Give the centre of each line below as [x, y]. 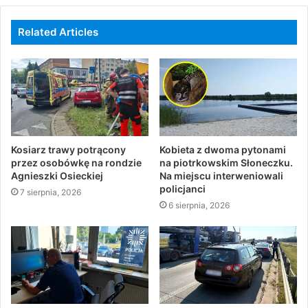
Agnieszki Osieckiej [57, 176]
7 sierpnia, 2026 [51, 192]
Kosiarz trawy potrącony [68, 150]
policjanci [183, 189]
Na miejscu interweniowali [221, 176]
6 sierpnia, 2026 [199, 206]
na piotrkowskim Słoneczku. [226, 163]
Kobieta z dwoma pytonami [223, 150]
